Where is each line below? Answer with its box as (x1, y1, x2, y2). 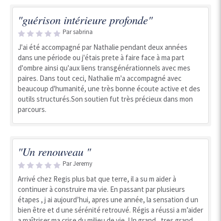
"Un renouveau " (18, 144, 91, 159)
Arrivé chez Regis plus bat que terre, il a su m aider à (18, 174, 176, 184)
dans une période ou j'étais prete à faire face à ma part (18, 53, 184, 62)
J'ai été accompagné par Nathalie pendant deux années (18, 42, 187, 52)
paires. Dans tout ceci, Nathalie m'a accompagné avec (18, 74, 182, 83)
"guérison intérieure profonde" (18, 12, 152, 27)
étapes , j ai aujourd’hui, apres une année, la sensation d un (18, 195, 198, 204)
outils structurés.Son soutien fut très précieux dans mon (18, 94, 193, 104)
